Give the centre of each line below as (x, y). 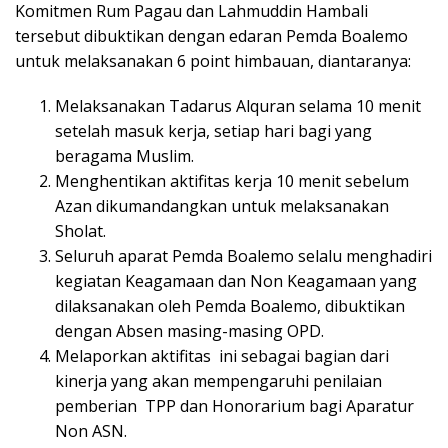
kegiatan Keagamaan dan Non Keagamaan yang (236, 281)
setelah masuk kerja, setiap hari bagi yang (213, 131)
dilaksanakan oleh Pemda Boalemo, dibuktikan (230, 306)
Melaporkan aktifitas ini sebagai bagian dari (222, 356)
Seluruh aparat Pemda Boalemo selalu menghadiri (243, 256)
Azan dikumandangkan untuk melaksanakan (222, 206)
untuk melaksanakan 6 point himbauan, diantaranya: (213, 61)
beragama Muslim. (124, 156)
